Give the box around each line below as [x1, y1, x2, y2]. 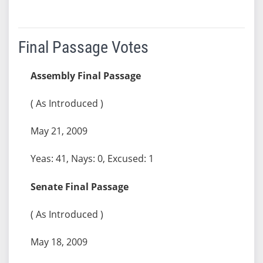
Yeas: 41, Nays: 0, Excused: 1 [30, 151, 154, 165]
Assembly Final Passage [30, 69, 141, 82]
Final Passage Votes [18, 37, 149, 57]
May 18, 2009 [30, 235, 87, 248]
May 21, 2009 [30, 124, 87, 137]
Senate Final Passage [30, 180, 129, 193]
